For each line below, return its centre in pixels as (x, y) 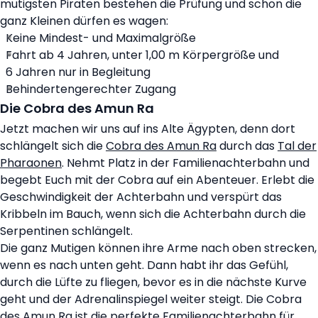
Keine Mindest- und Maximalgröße (101, 38)
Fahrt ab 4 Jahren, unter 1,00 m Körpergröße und (142, 55)
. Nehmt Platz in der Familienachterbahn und (186, 163)
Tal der (297, 146)
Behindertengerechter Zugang (91, 89)
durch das (247, 146)
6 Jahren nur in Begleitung (78, 72)
